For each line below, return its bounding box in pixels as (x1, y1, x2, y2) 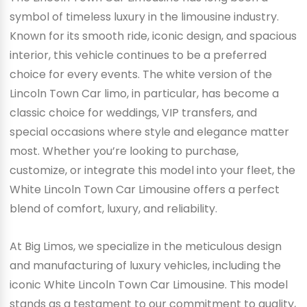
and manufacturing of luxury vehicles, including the (9, 258, 281, 274)
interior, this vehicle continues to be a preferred (9, 47, 267, 63)
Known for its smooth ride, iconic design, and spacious (9, 27, 297, 44)
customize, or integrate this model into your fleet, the (9, 162, 295, 178)
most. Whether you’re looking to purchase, (9, 143, 238, 159)
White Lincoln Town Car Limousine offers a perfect (9, 181, 280, 197)
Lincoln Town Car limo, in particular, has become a (9, 85, 279, 101)
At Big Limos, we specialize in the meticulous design (9, 238, 282, 255)
